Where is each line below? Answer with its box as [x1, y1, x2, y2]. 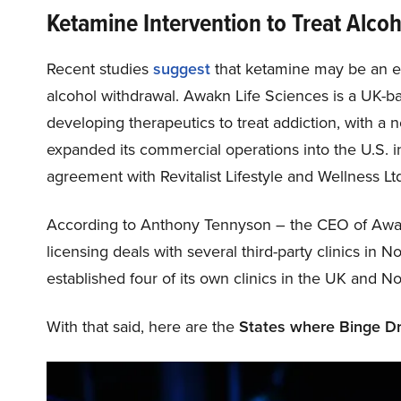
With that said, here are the [47, 315, 239, 337]
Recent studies [47, 57, 153, 80]
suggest [153, 57, 210, 80]
